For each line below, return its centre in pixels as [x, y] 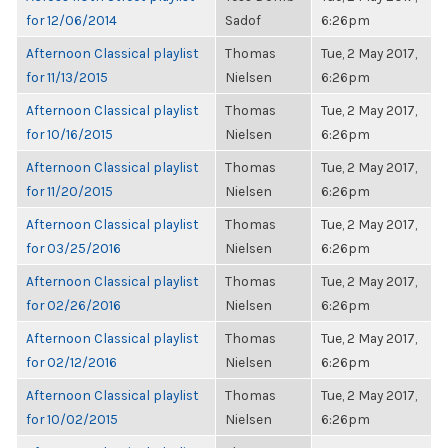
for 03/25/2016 [73, 248]
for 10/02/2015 [72, 419]
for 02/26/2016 [73, 305]
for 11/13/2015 [67, 77]
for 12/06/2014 [71, 20]
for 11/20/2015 [69, 191]
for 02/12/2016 [71, 362]
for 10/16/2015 [69, 134]
